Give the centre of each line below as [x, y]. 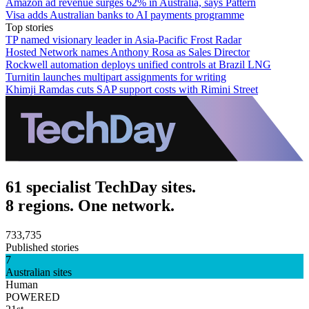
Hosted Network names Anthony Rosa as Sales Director [128, 52]
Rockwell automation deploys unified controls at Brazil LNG [138, 64]
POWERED [33, 297]
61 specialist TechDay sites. [101, 187]
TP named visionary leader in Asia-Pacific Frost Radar [123, 39]
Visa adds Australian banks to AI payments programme [125, 14]
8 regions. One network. [90, 205]
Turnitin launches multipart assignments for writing [116, 77]
